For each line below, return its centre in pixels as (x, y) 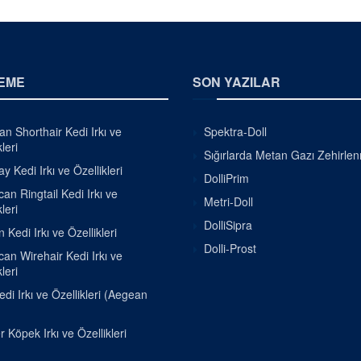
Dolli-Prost (230, 249)
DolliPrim (226, 178)
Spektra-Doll (235, 132)
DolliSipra (228, 225)
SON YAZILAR (237, 82)
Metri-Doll (228, 202)
